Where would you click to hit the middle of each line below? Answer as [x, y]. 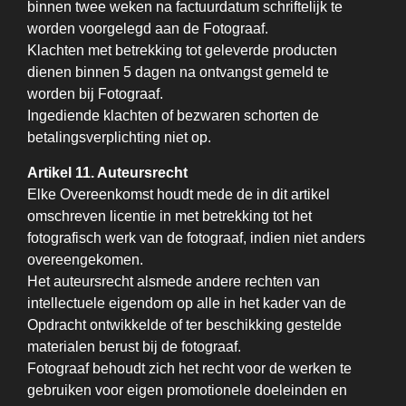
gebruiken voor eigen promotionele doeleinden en [187, 390]
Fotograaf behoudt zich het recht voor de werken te [189, 368]
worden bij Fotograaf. [95, 94]
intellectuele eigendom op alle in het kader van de [187, 303]
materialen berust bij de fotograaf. [134, 347]
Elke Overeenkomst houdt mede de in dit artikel [179, 194]
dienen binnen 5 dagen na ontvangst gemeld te [178, 72]
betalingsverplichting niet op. [119, 137]
